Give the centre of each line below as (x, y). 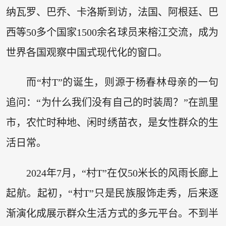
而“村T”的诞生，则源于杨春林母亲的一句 (122, 82)
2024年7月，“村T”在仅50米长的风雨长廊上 (122, 173)
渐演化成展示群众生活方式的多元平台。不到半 (112, 213)
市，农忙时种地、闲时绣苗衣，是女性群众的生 (112, 123)
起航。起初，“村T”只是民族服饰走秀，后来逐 (112, 193)
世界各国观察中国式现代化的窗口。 (87, 52)
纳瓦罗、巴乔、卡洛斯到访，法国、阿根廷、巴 (112, 12)
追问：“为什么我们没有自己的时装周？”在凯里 (112, 103)
